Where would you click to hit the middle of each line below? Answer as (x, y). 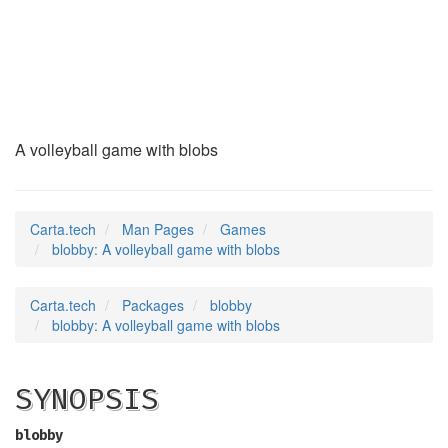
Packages (153, 305)
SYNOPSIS (87, 399)
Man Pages (158, 229)
